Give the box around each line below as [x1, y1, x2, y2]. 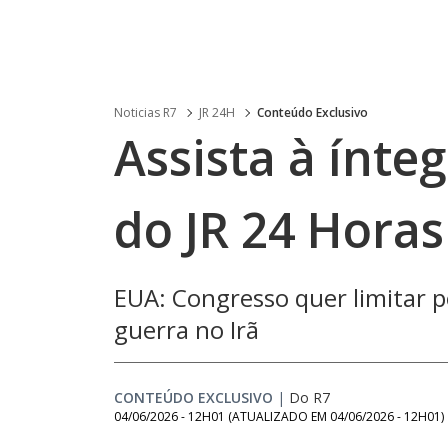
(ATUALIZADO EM [228, 408, 330, 425]
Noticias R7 [114, 104, 177, 121]
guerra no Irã [114, 313, 259, 346]
